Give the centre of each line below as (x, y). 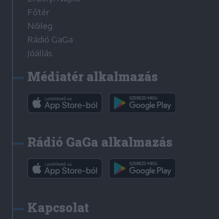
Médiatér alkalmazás (93, 76)
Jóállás (40, 53)
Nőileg (40, 26)
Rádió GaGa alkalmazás (100, 142)
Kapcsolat (58, 207)
